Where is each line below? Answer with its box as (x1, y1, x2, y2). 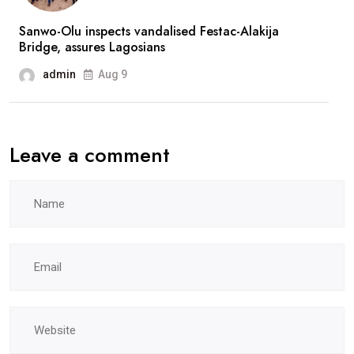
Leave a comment (9, 140, 170, 171)
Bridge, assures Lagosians (19, 38, 165, 57)
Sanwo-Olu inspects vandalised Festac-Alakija (19, 22, 279, 41)
